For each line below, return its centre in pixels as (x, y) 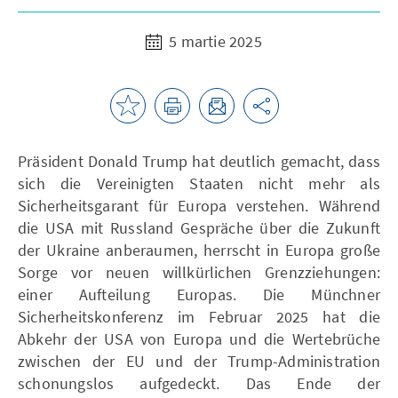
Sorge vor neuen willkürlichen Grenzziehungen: (199, 272)
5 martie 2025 (214, 41)
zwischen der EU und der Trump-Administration (199, 361)
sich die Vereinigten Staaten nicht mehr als (199, 183)
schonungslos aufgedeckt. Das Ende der (199, 383)
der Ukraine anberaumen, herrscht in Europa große (199, 250)
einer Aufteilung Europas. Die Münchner (199, 294)
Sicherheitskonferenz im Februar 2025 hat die (199, 316)
